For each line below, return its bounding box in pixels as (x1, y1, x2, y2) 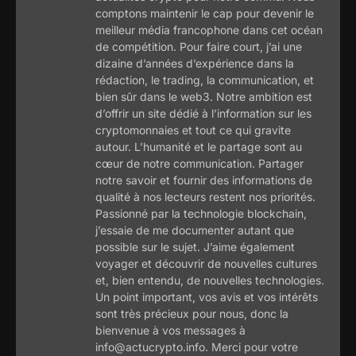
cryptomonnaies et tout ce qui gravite (95, 122, 291, 137)
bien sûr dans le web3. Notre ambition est (95, 89, 312, 103)
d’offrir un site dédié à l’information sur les (95, 106, 311, 120)
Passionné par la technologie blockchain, (95, 206, 307, 220)
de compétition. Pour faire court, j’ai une (95, 39, 302, 53)
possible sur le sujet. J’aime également (95, 239, 295, 253)
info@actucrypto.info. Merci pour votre (95, 339, 298, 354)
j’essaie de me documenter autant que (95, 222, 294, 237)
